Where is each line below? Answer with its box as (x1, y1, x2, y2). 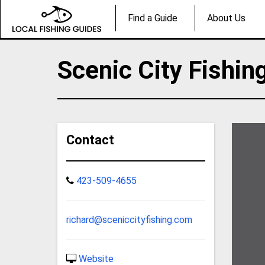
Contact (66, 132, 115, 147)
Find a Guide (128, 12, 177, 24)
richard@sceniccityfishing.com (66, 214, 193, 225)
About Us (207, 12, 245, 24)
